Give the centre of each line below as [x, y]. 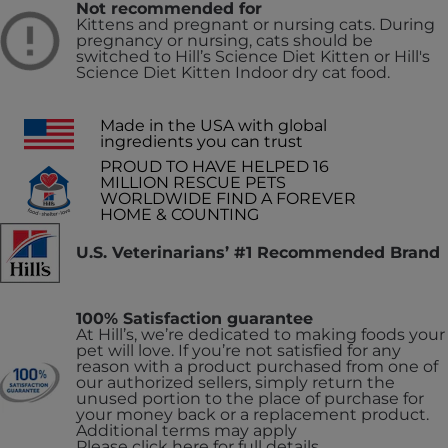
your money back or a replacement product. [252, 414]
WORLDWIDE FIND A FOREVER [228, 198]
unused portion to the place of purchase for [250, 398]
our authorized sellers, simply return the [235, 382]
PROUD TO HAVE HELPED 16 [214, 166]
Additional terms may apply [186, 430]
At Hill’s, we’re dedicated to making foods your [260, 334]
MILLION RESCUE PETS [193, 182]
